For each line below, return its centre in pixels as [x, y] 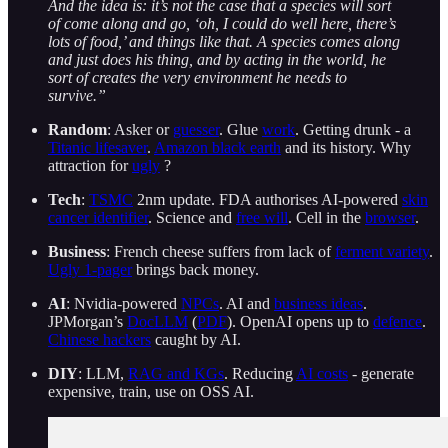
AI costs [322, 373]
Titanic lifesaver [97, 147]
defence [397, 321]
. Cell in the [326, 217]
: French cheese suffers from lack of [220, 251]
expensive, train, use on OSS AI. [151, 391]
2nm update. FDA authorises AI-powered [267, 199]
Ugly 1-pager [90, 269]
